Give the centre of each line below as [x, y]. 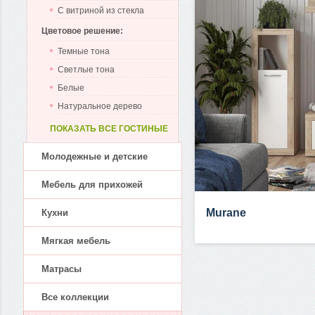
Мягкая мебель [76, 241]
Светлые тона [86, 70]
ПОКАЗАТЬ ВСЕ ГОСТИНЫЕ [109, 129]
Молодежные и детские [95, 156]
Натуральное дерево [100, 106]
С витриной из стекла [101, 11]
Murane [226, 212]
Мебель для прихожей [92, 185]
